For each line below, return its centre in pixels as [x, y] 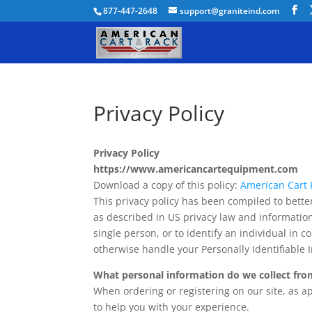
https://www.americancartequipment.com [196, 169]
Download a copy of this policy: [167, 185]
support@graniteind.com [230, 11]
